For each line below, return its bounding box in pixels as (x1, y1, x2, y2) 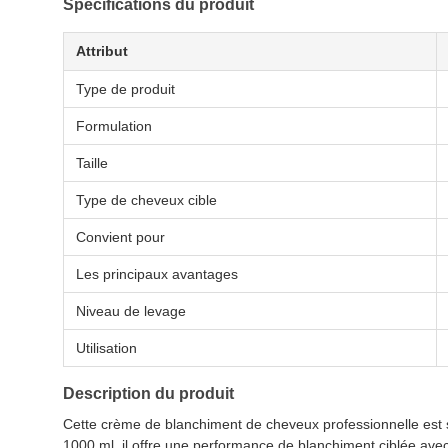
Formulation (76, 118, 152, 134)
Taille (76, 155, 108, 171)
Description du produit (63, 385, 234, 402)
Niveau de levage (76, 303, 186, 319)
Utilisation (76, 340, 137, 356)
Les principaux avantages (76, 266, 238, 282)
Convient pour (76, 229, 165, 245)
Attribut (76, 43, 128, 59)
